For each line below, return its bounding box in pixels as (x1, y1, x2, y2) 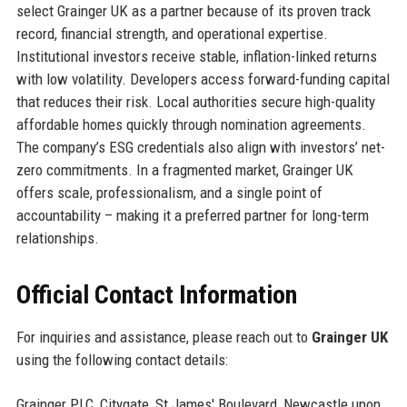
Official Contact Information (15, 279, 297, 310)
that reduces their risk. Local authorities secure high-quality (15, 92, 375, 111)
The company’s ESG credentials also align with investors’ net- (15, 137, 385, 156)
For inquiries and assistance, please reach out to (15, 327, 312, 346)
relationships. (15, 228, 99, 247)
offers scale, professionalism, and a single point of (15, 183, 323, 202)
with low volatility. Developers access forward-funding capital (15, 69, 390, 88)
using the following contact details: (15, 350, 228, 369)
